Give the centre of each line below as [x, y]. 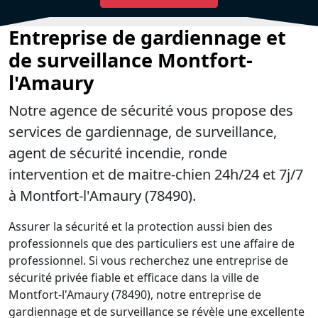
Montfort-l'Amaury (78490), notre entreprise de [135, 295]
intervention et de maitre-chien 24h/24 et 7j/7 [156, 174]
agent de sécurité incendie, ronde [118, 153]
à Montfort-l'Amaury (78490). [102, 196]
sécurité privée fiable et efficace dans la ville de [134, 278]
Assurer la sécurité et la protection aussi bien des [141, 226]
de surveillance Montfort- [131, 60]
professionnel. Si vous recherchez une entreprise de [148, 261]
